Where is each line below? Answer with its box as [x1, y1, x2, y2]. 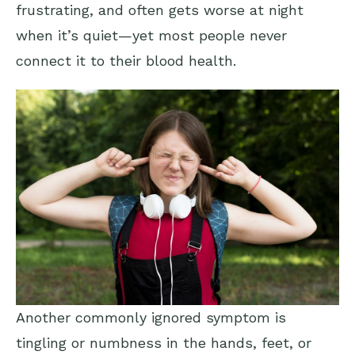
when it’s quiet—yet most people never [16, 27, 287, 44]
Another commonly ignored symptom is [16, 309, 286, 326]
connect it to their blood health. [16, 52, 236, 70]
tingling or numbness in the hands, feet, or [16, 334, 311, 352]
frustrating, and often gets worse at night [16, 2, 303, 19]
